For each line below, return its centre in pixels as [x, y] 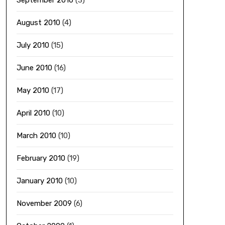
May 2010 [33, 90]
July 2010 [33, 45]
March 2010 [36, 136]
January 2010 [39, 181]
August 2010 [38, 23]
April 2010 [33, 113]
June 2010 [34, 68]
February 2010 [41, 158]
